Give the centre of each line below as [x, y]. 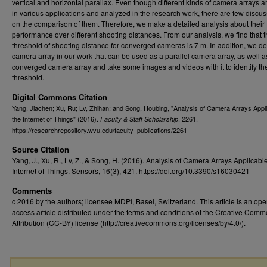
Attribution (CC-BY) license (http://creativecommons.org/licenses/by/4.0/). [129, 223]
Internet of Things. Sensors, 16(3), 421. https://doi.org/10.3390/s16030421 [131, 171]
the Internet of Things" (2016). [56, 119]
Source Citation [41, 149]
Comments [32, 190]
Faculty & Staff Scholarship [139, 119]
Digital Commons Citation [60, 97]
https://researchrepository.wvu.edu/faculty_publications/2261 [100, 130]
